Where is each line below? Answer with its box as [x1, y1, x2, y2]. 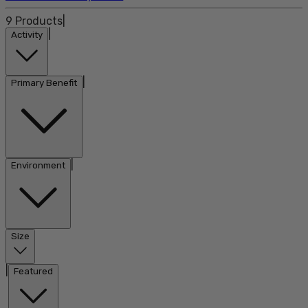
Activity [11, 30, 43, 40]
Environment [11, 160, 65, 170]
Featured [14, 266, 53, 276]
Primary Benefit [11, 78, 77, 88]
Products [12, 14, 63, 27]
